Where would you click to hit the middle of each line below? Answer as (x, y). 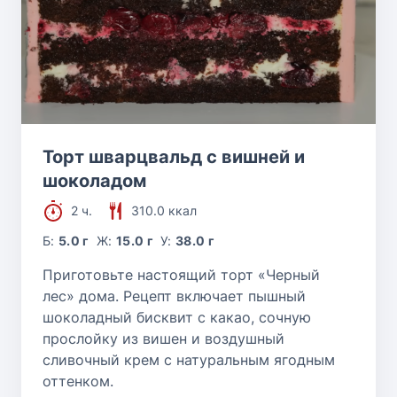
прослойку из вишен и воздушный (163, 339)
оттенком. (78, 381)
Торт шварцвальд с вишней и (174, 157)
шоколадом (94, 181)
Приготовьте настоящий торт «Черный (181, 275)
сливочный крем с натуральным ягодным (189, 360)
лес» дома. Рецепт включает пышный (174, 296)
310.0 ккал (164, 211)
